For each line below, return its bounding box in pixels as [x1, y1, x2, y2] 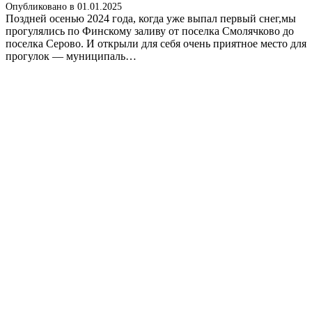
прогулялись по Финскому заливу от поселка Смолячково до [6, 24, 294, 37]
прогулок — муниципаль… [6, 49, 136, 62]
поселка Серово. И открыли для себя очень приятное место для [6, 37, 306, 49]
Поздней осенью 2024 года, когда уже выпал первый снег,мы [6, 12, 296, 24]
